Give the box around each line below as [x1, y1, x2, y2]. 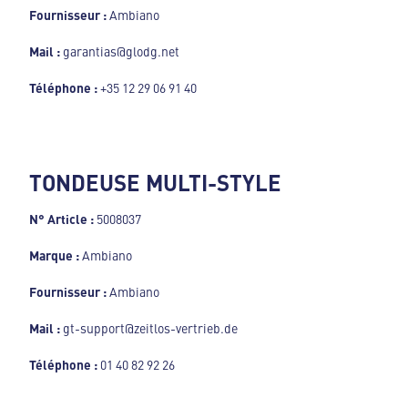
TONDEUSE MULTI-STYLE [29, 166, 281, 198]
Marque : [29, 245, 82, 264]
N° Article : [29, 209, 97, 228]
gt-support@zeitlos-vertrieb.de [60, 318, 238, 337]
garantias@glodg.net [63, 41, 179, 60]
